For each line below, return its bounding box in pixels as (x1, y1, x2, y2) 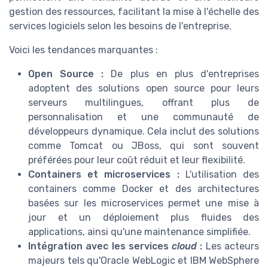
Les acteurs (202, 240, 260, 252)
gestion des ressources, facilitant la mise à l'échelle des (9, 6, 259, 18)
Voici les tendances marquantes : (9, 44, 158, 56)
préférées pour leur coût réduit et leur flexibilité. (28, 154, 245, 166)
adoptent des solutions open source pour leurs (28, 83, 259, 95)
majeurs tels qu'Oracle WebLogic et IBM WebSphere (28, 255, 259, 267)
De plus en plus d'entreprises (103, 68, 260, 80)
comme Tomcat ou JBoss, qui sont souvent (28, 140, 259, 152)
